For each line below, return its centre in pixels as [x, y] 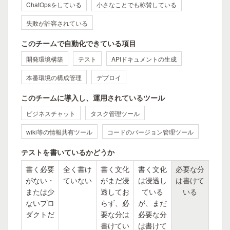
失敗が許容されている [57, 23]
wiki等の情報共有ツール [59, 132]
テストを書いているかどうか [68, 152]
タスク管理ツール [115, 113]
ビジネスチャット [51, 113]
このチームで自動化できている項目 [79, 43]
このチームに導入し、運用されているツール [93, 98]
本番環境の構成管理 [54, 77]
